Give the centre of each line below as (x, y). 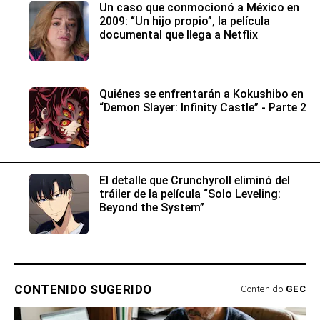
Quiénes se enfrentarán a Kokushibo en (201, 94)
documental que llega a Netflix (179, 35)
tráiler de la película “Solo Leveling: (190, 194)
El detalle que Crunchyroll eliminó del (195, 181)
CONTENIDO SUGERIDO (83, 290)
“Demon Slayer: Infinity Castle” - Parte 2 (203, 108)
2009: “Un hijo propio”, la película (185, 21)
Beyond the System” (152, 208)
